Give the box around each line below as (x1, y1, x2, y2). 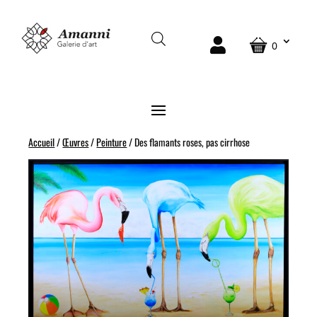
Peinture (96, 134, 127, 149)
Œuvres (62, 134, 89, 149)
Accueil (28, 134, 55, 149)
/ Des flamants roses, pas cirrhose (127, 134, 250, 149)
